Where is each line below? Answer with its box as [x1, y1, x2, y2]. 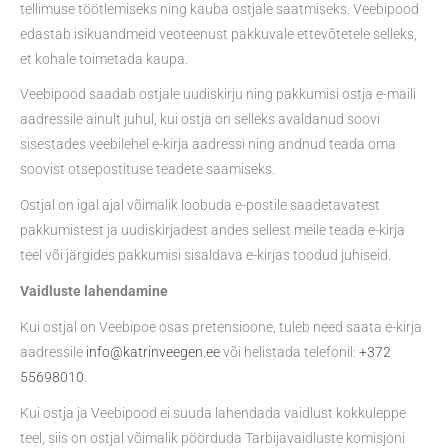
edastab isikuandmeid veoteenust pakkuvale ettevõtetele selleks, [20, 25, 417, 42]
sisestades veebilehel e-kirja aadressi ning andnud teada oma [20, 136, 396, 153]
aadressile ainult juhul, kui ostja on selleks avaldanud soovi [20, 111, 380, 128]
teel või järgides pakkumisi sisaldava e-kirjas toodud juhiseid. [20, 247, 391, 264]
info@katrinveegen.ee [86, 344, 220, 361]
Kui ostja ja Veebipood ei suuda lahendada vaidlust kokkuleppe [20, 405, 406, 422]
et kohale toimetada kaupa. [20, 50, 188, 67]
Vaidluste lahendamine [20, 283, 168, 300]
